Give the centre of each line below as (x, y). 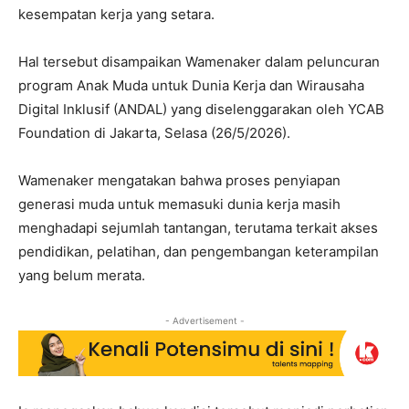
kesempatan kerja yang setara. (116, 14)
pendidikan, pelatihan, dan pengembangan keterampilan (199, 251)
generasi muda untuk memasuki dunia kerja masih (179, 204)
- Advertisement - (204, 320)
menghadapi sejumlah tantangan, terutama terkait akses (198, 227)
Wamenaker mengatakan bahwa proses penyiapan (179, 180)
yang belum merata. (82, 275)
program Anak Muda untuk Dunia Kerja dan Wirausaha (191, 85)
